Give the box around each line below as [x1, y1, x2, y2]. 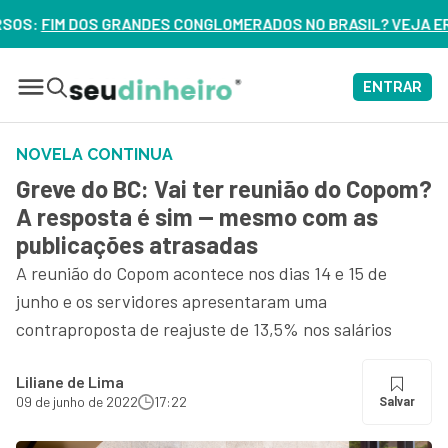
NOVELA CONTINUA [16, 145, 173, 164]
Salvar [379, 395, 415, 409]
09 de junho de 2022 [16, 393, 138, 410]
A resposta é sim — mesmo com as [16, 202, 378, 231]
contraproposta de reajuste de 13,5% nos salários [16, 318, 392, 340]
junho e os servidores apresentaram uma [16, 290, 327, 312]
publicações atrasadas [16, 230, 258, 259]
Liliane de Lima [16, 372, 124, 391]
